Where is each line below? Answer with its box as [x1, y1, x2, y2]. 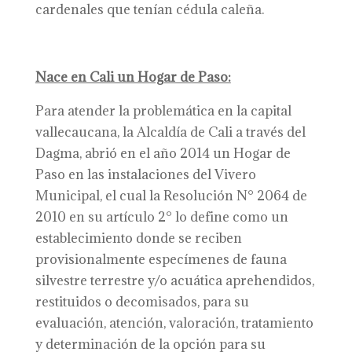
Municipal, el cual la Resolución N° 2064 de [35, 187, 307, 204]
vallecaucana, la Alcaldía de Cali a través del [35, 123, 306, 141]
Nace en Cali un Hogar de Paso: [35, 68, 231, 86]
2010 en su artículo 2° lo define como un [35, 208, 288, 225]
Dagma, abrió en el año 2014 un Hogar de [35, 145, 291, 162]
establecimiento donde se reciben [35, 229, 242, 247]
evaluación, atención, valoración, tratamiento [35, 314, 313, 332]
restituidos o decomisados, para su [35, 293, 249, 310]
